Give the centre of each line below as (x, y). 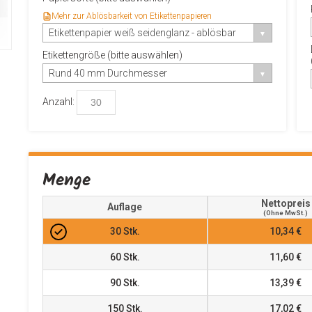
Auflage (125, 207)
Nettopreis (286, 203)
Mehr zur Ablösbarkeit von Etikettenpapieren (131, 16)
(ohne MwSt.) (286, 213)
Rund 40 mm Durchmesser (108, 73)
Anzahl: (58, 101)
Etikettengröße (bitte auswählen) (112, 55)
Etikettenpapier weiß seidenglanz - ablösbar (142, 33)
